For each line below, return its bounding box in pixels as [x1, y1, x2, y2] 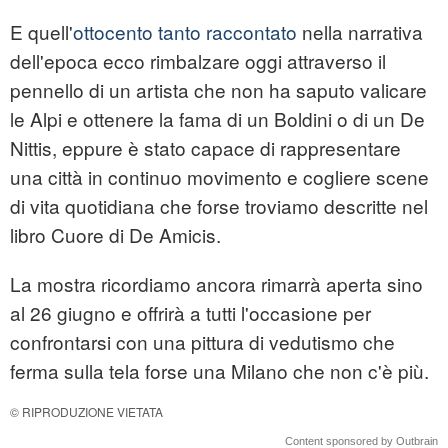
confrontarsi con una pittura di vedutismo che [10, 328, 395, 356]
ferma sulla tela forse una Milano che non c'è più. [10, 357, 429, 385]
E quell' [10, 18, 73, 46]
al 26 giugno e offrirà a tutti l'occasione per [10, 299, 371, 327]
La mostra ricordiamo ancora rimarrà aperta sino [10, 270, 423, 298]
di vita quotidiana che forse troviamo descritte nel [10, 192, 428, 220]
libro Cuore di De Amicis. [10, 221, 221, 249]
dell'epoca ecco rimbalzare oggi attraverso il [10, 47, 386, 75]
